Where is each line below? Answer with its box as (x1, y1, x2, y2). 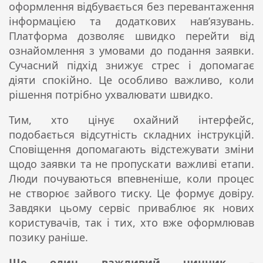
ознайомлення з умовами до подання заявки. (9, 43, 254, 58)
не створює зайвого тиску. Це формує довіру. (9, 186, 254, 200)
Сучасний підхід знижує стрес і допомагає (9, 58, 254, 72)
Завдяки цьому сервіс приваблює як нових (9, 200, 254, 215)
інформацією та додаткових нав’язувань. (9, 14, 254, 28)
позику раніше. (9, 230, 88, 244)
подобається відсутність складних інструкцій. (9, 127, 254, 141)
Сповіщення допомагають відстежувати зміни (9, 141, 254, 156)
